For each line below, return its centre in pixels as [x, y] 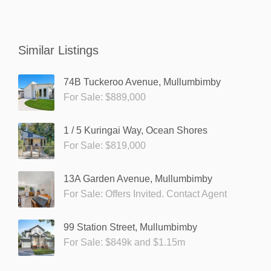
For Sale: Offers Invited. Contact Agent [145, 194]
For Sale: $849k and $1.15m [124, 242]
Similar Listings [58, 50]
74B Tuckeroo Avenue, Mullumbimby [142, 82]
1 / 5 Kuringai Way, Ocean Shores [135, 130]
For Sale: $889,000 [105, 97]
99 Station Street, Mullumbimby [130, 227]
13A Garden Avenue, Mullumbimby [138, 178]
